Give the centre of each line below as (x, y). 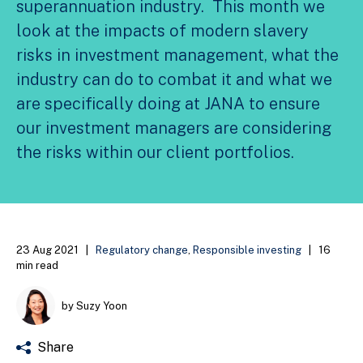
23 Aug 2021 (47, 250)
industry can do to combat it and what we (174, 80)
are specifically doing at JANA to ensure (168, 104)
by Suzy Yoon (94, 305)
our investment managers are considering (174, 128)
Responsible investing (247, 250)
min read (37, 266)
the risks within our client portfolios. (155, 153)
